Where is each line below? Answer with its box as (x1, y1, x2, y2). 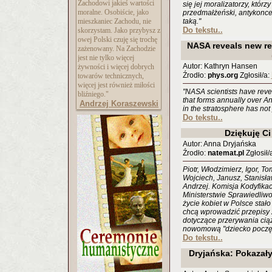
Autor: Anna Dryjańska (182, 140, 256, 148)
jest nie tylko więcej (78, 53, 134, 62)
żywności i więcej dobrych (78, 63, 154, 71)
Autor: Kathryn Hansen (182, 62, 257, 70)
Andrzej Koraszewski (80, 99, 158, 108)
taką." (182, 17, 201, 25)
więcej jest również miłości (78, 81, 155, 89)
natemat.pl (207, 149, 244, 157)
